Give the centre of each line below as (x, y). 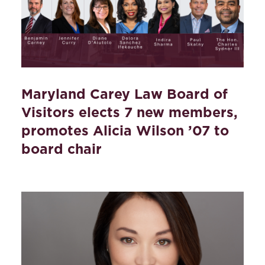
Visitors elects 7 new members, (130, 113)
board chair (64, 149)
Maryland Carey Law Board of (125, 94)
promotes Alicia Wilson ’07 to (125, 131)
